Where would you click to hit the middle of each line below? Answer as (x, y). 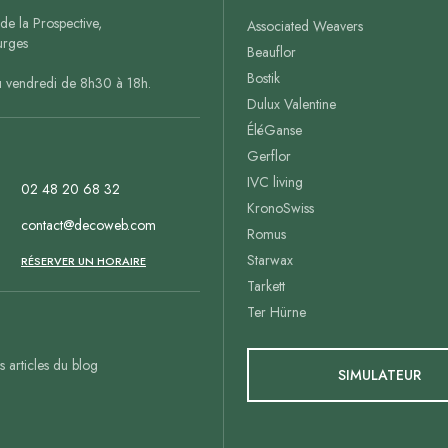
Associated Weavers (305, 26)
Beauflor (271, 52)
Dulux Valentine (291, 104)
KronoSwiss (280, 208)
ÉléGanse (274, 130)
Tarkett (266, 286)
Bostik (263, 78)
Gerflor (269, 156)
